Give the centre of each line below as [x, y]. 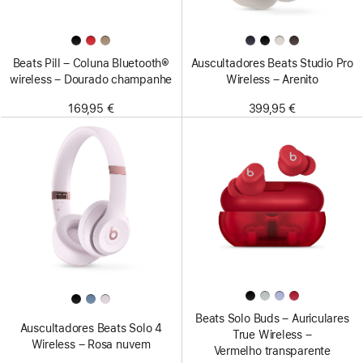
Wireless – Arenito [272, 79]
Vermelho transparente [272, 351]
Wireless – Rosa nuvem [91, 345]
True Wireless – [272, 335]
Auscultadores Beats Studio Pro [272, 63]
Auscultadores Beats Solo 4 [91, 329]
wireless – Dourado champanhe [91, 79]
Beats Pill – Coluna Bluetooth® [91, 63]
